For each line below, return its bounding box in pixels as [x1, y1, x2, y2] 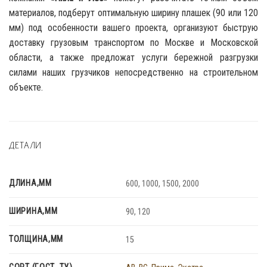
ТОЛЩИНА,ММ [9, 234, 64, 245]
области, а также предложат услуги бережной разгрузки [9, 51, 258, 63]
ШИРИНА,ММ [9, 206, 58, 217]
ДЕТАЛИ [9, 139, 42, 151]
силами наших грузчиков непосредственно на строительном [9, 66, 258, 78]
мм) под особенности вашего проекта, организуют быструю [9, 21, 258, 33]
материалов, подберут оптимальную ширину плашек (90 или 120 [9, 7, 258, 18]
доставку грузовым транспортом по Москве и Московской [9, 36, 258, 48]
